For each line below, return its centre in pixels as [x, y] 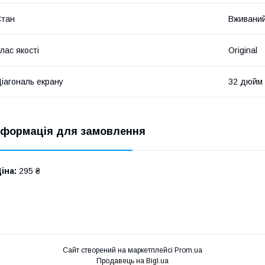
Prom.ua [188, 250]
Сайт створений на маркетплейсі [119, 250]
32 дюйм [245, 81]
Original [243, 50]
